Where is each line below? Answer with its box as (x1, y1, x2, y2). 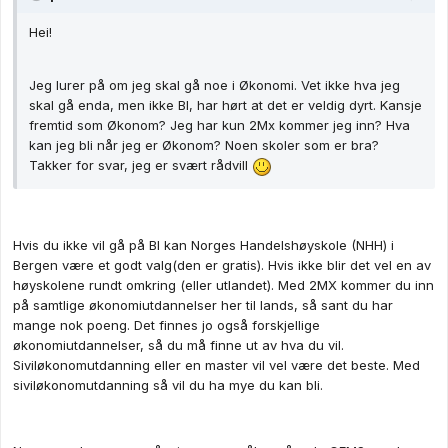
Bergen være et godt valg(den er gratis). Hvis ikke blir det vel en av (13, 256, 431, 273)
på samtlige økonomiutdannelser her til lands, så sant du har (13, 296, 393, 313)
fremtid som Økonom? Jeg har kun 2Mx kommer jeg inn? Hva (29, 117, 410, 134)
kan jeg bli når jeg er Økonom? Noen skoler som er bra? (29, 137, 379, 154)
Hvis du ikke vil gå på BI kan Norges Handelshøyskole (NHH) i (13, 236, 394, 253)
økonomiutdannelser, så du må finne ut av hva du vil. (13, 336, 344, 353)
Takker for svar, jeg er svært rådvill (29, 157, 252, 174)
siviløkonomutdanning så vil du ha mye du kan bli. (13, 376, 323, 393)
